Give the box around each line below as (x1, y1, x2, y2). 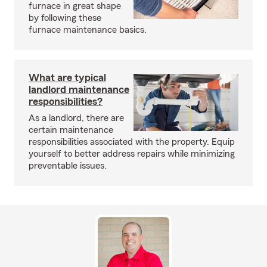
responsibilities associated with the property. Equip (29, 137, 235, 147)
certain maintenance (29, 125, 113, 135)
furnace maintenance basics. (29, 25, 147, 35)
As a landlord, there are (29, 113, 124, 123)
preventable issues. (29, 161, 107, 170)
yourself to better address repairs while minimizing (29, 149, 235, 159)
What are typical (29, 72, 106, 83)
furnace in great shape (29, 1, 121, 11)
